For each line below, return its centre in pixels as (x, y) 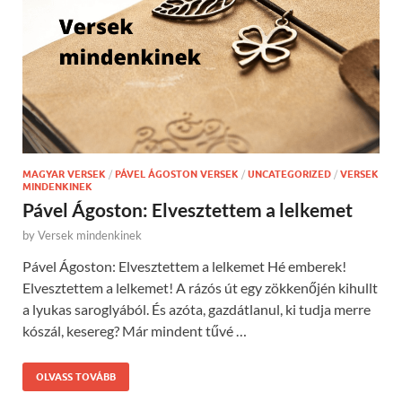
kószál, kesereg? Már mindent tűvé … (135, 331)
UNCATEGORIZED (289, 175)
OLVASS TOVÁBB (76, 377)
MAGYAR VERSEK (64, 175)
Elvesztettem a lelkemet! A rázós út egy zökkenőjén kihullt (200, 288)
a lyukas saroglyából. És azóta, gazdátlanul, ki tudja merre (197, 310)
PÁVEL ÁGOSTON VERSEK (177, 175)
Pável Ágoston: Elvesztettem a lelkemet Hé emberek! (184, 267)
